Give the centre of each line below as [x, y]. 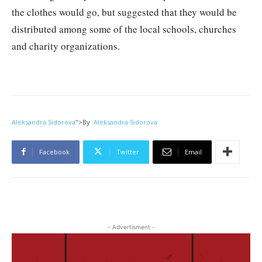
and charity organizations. [66, 46]
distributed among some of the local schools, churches [124, 29]
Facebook [54, 151]
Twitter [128, 151]
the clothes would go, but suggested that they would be [124, 12]
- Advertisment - [131, 227]
